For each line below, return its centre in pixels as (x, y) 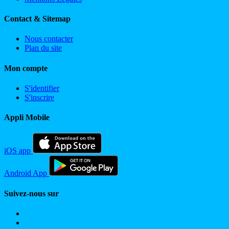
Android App (26, 173)
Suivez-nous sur (31, 193)
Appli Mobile (27, 118)
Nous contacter (49, 39)
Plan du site (43, 48)
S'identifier (42, 88)
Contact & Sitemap (37, 19)
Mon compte (26, 68)
